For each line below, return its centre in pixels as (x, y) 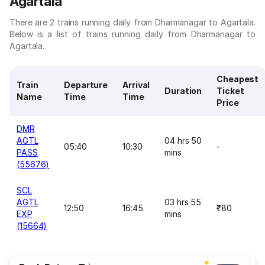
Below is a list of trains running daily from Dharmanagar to (132, 34)
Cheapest (238, 79)
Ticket (230, 91)
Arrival (136, 85)
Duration (183, 91)
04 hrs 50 (183, 140)
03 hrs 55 (183, 202)
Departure (86, 85)
